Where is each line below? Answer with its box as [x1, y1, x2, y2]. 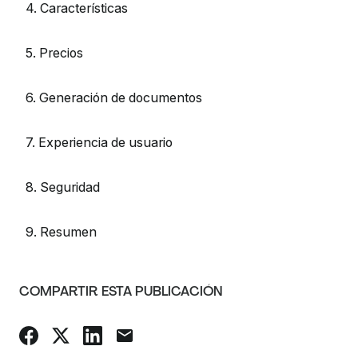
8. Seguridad [26, 179, 101, 195]
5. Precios [26, 45, 84, 61]
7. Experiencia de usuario [26, 134, 173, 150]
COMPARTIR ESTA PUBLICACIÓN [19, 283, 224, 300]
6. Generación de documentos [26, 89, 203, 105]
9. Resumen [26, 224, 97, 240]
